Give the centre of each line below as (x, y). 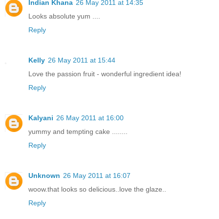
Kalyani (41, 118)
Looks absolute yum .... (64, 16)
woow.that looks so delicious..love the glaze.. (97, 189)
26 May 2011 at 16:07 (97, 175)
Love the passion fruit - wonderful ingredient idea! (105, 74)
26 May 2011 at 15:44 (82, 60)
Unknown (44, 175)
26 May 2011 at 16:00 (90, 118)
